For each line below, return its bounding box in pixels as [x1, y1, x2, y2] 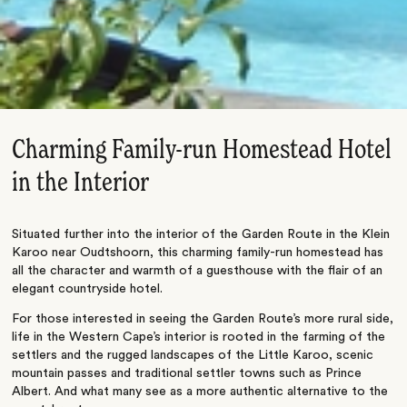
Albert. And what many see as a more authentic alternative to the [12, 384, 389, 398]
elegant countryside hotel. [12, 282, 164, 295]
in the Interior [12, 169, 150, 197]
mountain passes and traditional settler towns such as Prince [12, 366, 362, 380]
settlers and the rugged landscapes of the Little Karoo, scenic [12, 348, 374, 362]
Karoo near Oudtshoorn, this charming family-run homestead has [12, 245, 384, 259]
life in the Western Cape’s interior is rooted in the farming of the [12, 330, 386, 343]
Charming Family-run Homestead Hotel [12, 136, 392, 164]
